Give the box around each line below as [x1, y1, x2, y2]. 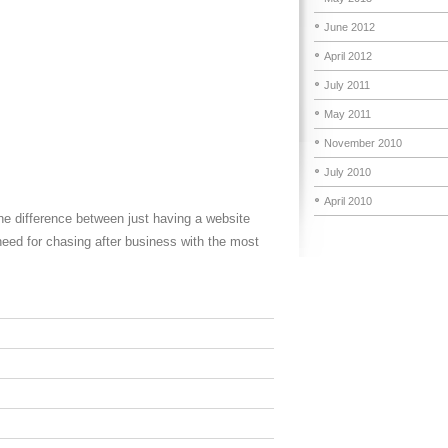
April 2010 [324, 195, 372, 207]
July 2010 [324, 166, 371, 178]
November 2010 [324, 137, 402, 149]
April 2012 [324, 50, 372, 62]
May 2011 [324, 108, 371, 120]
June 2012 [324, 21, 375, 33]
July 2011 [324, 79, 370, 91]
